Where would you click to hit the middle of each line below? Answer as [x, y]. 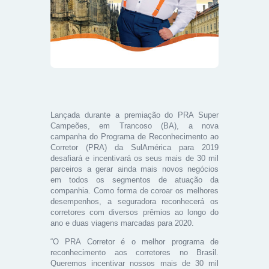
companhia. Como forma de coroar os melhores [134, 190]
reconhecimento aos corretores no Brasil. [134, 252]
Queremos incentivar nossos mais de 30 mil [134, 263]
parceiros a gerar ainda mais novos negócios [134, 169]
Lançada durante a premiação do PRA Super [134, 115]
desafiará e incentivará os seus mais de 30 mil [134, 158]
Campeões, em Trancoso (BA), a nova [134, 125]
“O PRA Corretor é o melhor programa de [134, 241]
